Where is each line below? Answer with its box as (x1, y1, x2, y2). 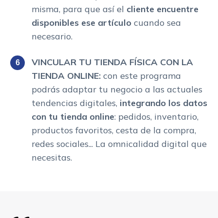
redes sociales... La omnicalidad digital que (32, 138, 207, 149)
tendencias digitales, (32, 97, 120, 109)
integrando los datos (120, 97, 207, 109)
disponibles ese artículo (32, 17, 131, 28)
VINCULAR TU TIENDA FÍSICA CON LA (32, 56, 193, 68)
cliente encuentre (127, 3, 199, 15)
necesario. (32, 30, 73, 42)
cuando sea (131, 17, 181, 28)
